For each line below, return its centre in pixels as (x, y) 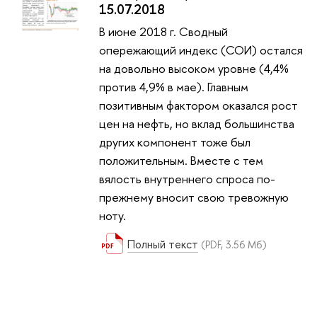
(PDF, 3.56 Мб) (234, 244)
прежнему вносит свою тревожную (194, 197)
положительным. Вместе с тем (181, 161)
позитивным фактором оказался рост (198, 105)
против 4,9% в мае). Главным (174, 87)
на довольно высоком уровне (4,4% (194, 69)
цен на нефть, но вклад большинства (197, 124)
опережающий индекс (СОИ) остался (201, 50)
